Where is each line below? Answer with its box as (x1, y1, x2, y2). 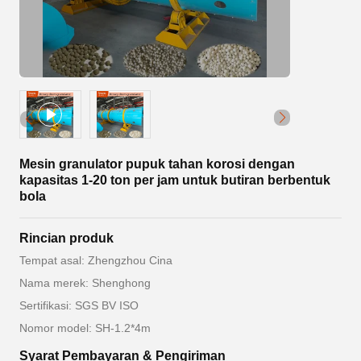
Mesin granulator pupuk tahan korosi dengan (19, 157, 295, 171)
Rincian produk (19, 231, 114, 245)
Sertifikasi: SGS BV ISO (19, 299, 139, 312)
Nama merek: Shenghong (19, 276, 151, 289)
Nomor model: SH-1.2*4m (19, 322, 151, 334)
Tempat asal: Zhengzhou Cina (19, 254, 172, 267)
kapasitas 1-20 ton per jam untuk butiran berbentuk (19, 173, 330, 187)
